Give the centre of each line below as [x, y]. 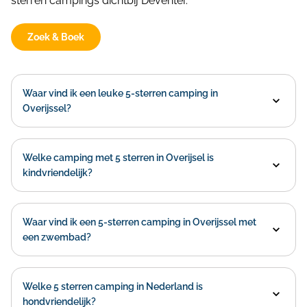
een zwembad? [57, 237]
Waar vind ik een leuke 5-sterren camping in [120, 93]
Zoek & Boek [56, 37]
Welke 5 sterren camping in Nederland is [113, 286]
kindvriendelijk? [58, 173]
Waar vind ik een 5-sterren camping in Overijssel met [139, 222]
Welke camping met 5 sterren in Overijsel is [118, 158]
